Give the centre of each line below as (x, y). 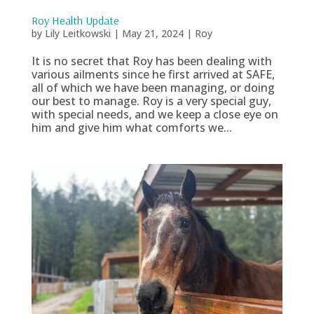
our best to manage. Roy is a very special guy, (151, 101)
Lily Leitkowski (77, 33)
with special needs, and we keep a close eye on (155, 114)
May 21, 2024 (152, 33)
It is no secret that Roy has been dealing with (151, 61)
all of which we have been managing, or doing (153, 87)
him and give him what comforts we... (131, 127)
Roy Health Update (75, 20)
